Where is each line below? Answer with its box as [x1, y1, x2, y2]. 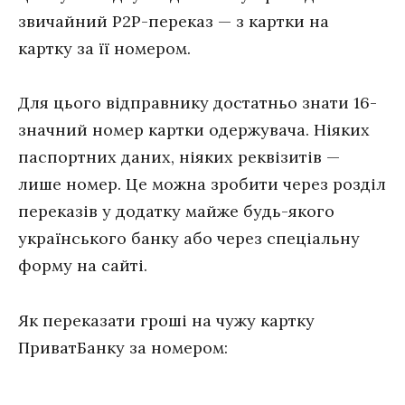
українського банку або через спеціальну [18, 228, 360, 250]
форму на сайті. [18, 255, 147, 277]
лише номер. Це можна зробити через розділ [18, 174, 386, 195]
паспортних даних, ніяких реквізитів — [18, 146, 340, 168]
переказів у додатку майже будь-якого [18, 201, 334, 222]
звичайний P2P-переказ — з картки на [18, 10, 329, 32]
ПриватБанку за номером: [18, 336, 228, 358]
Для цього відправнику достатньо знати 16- [18, 92, 377, 114]
